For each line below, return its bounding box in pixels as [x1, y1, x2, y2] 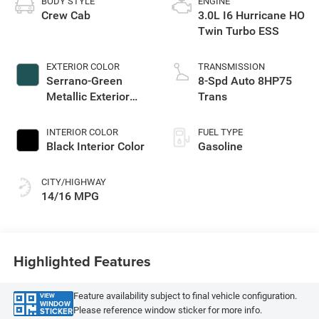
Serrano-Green [46, 73, 122, 88]
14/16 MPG [41, 189, 99, 203]
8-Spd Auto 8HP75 [198, 73, 292, 88]
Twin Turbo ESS [198, 23, 279, 38]
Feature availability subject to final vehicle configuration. [73, 291, 297, 302]
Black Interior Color [46, 139, 145, 153]
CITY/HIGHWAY [41, 176, 106, 187]
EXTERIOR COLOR [46, 61, 120, 72]
